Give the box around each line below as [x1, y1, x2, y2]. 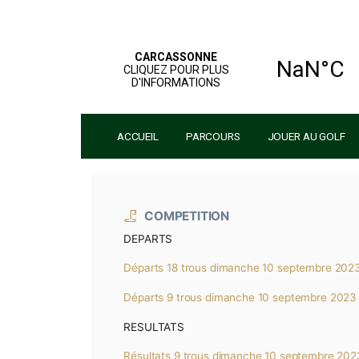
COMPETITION [170, 244, 270, 264]
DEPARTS [145, 272, 204, 288]
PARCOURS [218, 152, 283, 167]
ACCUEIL [137, 152, 187, 167]
